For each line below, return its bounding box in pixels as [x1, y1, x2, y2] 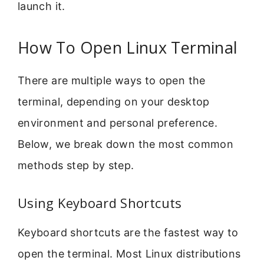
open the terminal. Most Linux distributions [18, 247, 241, 260]
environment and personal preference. [18, 116, 217, 129]
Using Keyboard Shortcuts [18, 194, 182, 212]
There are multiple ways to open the [18, 74, 206, 87]
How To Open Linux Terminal [18, 36, 238, 58]
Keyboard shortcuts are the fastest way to [18, 226, 239, 239]
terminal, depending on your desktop [18, 95, 210, 108]
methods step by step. [18, 159, 134, 171]
